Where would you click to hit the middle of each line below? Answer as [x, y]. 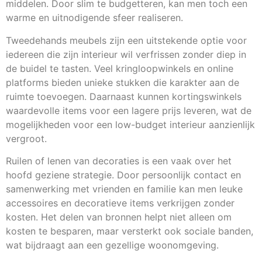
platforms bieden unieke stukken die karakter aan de [123, 82]
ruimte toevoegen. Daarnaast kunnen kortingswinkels [124, 96]
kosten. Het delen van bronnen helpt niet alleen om [119, 217]
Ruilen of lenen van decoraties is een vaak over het [119, 161]
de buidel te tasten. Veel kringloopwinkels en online [120, 68]
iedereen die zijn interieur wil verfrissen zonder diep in [126, 54]
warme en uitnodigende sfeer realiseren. [94, 18]
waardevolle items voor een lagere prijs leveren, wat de [129, 110]
